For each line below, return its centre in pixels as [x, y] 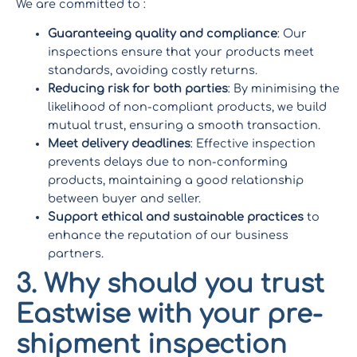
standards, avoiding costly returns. [153, 71]
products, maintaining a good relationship [176, 180]
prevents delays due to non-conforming [168, 162]
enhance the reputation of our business [168, 235]
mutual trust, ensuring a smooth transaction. [184, 126]
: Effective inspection [253, 144]
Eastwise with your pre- [169, 315]
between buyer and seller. [124, 199]
